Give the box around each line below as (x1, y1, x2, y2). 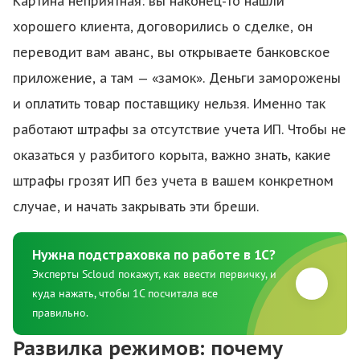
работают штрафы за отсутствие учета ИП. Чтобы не (13, 121, 346, 137)
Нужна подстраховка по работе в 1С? (32, 247, 276, 263)
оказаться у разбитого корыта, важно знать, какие (13, 147, 331, 163)
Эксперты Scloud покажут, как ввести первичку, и (32, 267, 276, 281)
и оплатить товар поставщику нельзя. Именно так (13, 96, 325, 112)
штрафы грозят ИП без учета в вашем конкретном (13, 173, 333, 189)
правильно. (32, 305, 88, 320)
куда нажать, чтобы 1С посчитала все (32, 286, 218, 301)
